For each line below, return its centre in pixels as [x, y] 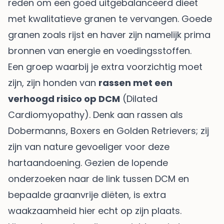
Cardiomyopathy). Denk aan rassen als [95, 114]
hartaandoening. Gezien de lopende [88, 162]
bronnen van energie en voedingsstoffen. [100, 50]
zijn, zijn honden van [53, 82]
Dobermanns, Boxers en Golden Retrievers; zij [108, 130]
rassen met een [135, 82]
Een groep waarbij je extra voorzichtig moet [105, 66]
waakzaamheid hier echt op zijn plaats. [95, 210]
